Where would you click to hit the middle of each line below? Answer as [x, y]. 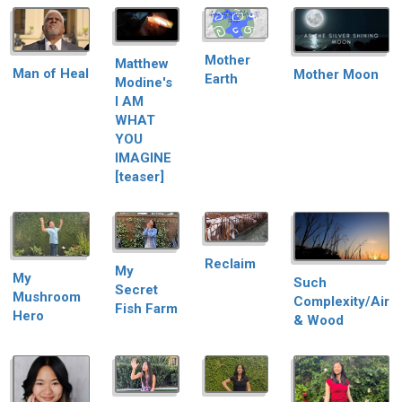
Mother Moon [336, 74]
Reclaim [230, 263]
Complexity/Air [341, 301]
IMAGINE [143, 157]
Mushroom [47, 297]
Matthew [142, 63]
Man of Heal [51, 73]
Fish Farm [146, 308]
